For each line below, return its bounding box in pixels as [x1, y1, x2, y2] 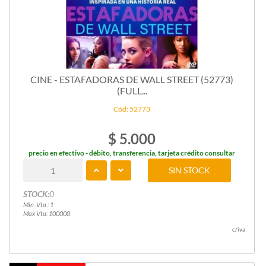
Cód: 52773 [113, 104, 150, 114]
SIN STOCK [169, 165, 211, 176]
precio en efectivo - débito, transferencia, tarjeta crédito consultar [28, 148, 235, 158]
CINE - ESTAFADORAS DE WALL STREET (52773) [30, 74, 233, 85]
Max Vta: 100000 [23, 210, 70, 218]
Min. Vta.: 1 [23, 201, 53, 209]
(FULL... [116, 85, 147, 97]
